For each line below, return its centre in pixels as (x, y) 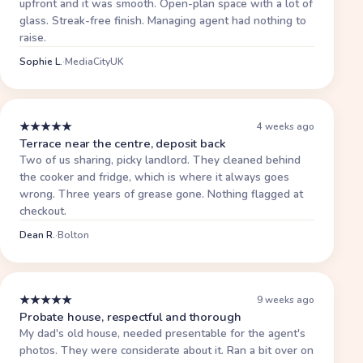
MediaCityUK (94, 61)
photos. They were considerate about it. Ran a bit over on (167, 350)
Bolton (73, 235)
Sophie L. (41, 61)
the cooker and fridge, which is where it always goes (154, 177)
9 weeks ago (286, 300)
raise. (33, 37)
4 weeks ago (286, 127)
